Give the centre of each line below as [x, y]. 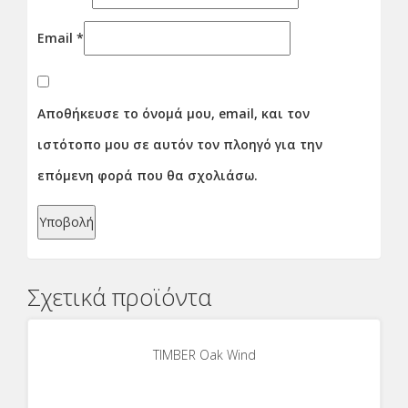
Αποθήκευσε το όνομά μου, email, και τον [173, 113]
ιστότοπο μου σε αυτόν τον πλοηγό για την [180, 144]
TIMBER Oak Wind [204, 354]
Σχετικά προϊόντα [119, 296]
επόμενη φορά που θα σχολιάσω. [148, 175]
